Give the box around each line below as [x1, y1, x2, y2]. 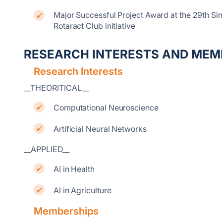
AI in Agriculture [54, 185, 111, 195]
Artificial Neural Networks [54, 124, 147, 134]
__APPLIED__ [24, 144, 69, 154]
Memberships [34, 205, 99, 217]
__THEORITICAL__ [24, 83, 89, 93]
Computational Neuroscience [54, 103, 159, 112]
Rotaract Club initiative [54, 21, 135, 31]
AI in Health [54, 164, 95, 174]
